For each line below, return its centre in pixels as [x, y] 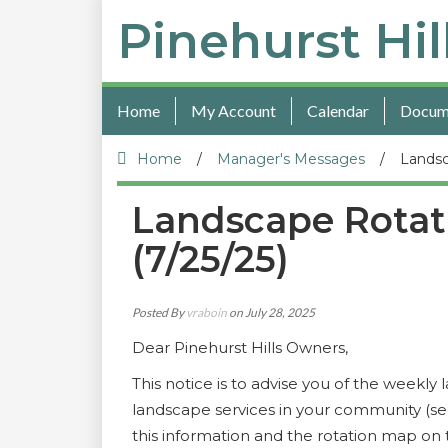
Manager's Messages [291, 159]
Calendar [338, 110]
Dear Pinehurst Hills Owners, [240, 347]
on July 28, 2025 [271, 312]
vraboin [206, 312]
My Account [233, 110]
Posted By [159, 312]
